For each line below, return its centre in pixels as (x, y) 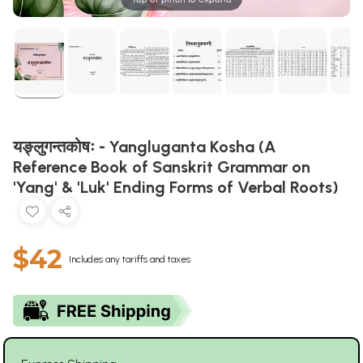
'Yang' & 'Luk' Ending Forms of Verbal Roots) (176, 187)
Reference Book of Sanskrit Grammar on (162, 167)
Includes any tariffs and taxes (130, 259)
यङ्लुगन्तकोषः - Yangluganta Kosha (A (145, 146)
